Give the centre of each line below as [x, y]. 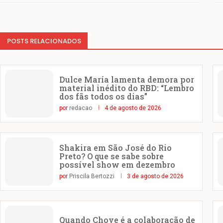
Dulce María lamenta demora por [126, 80]
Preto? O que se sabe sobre [111, 156]
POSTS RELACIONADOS [44, 41]
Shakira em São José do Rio [115, 147]
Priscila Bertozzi [92, 176]
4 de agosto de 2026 [133, 108]
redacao [80, 108]
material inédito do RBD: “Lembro [126, 88]
